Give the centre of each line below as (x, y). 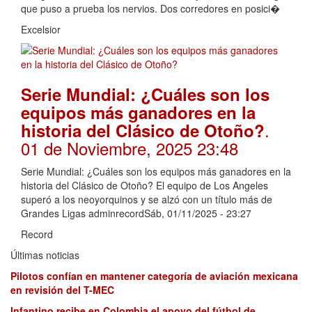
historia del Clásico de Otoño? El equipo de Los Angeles (145, 185)
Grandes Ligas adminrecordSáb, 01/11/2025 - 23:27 (136, 213)
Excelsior (41, 29)
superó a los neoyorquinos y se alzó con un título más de (147, 199)
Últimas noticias (45, 255)
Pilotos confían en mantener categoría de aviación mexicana (154, 275)
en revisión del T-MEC (62, 289)
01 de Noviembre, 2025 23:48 (130, 148)
